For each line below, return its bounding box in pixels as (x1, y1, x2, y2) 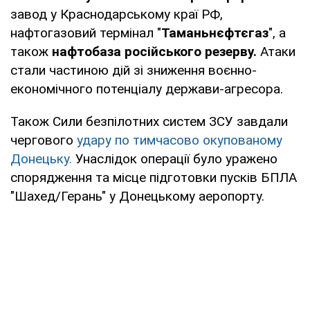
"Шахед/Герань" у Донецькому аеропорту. (10, 188, 264, 204)
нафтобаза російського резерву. (52, 43, 257, 60)
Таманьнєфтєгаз (161, 24, 268, 41)
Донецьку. (10, 150, 72, 167)
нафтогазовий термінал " (10, 24, 161, 41)
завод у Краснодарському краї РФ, (10, 6, 223, 22)
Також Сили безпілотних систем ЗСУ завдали (10, 113, 288, 129)
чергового (10, 131, 77, 148)
